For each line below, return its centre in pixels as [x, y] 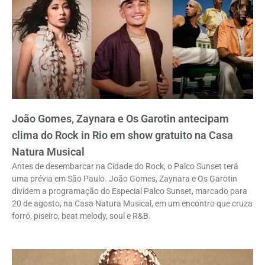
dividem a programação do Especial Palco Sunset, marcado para [130, 191]
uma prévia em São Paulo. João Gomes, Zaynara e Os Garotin [125, 179]
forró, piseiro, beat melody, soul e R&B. [81, 216]
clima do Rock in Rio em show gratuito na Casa [122, 135]
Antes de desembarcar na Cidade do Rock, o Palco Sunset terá [125, 167]
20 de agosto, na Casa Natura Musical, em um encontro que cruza [132, 204]
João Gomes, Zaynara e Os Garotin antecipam [120, 119]
